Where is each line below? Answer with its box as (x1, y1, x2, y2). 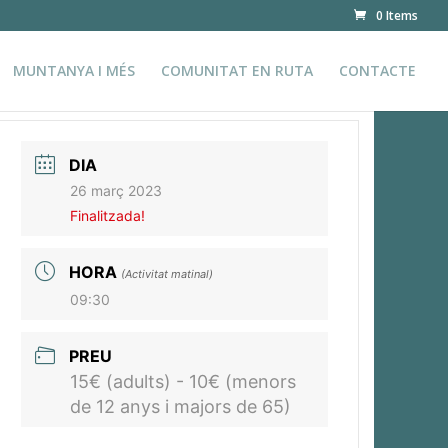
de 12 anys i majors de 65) (70, 396, 292, 417)
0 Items (376, 7, 418, 24)
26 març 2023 (70, 182, 163, 199)
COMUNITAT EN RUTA (161, 61, 313, 80)
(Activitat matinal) (121, 267, 214, 281)
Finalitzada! (70, 207, 146, 224)
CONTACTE (339, 61, 416, 80)
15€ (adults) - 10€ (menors (70, 371, 297, 392)
